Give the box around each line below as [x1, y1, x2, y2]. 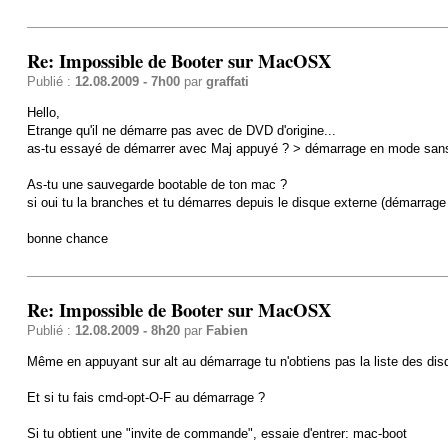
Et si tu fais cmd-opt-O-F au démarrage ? [26, 389, 265, 405]
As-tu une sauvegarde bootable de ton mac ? [26, 176, 287, 192]
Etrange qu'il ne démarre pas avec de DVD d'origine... [26, 122, 336, 138]
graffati [205, 73, 249, 89]
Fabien [205, 322, 248, 338]
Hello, [26, 104, 60, 120]
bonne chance [26, 230, 108, 246]
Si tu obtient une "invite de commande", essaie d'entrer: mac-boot [26, 425, 407, 441]
